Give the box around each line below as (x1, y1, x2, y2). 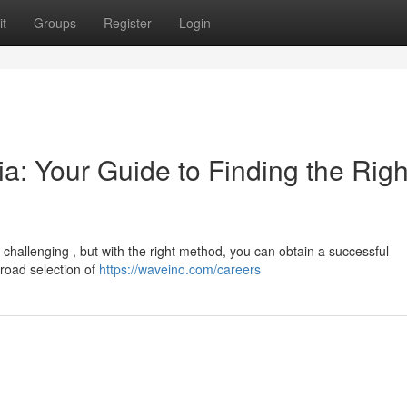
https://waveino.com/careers (99, 260, 261, 278)
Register (104, 14, 152, 32)
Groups (34, 14, 76, 32)
